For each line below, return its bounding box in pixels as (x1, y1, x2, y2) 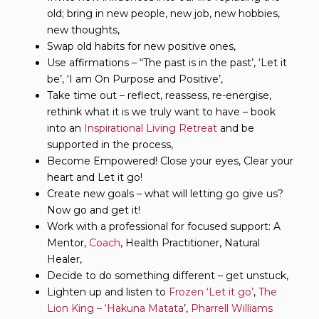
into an (47, 121, 84, 135)
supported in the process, (47, 137, 173, 151)
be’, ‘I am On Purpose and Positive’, (47, 72, 223, 85)
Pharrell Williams (191, 301, 273, 315)
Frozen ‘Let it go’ (169, 285, 253, 298)
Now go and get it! (47, 203, 140, 216)
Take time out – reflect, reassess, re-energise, (47, 88, 271, 102)
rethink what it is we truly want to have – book (47, 105, 276, 118)
